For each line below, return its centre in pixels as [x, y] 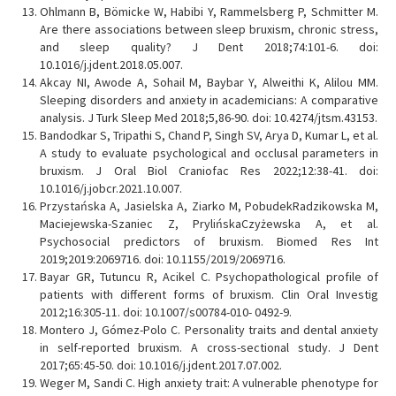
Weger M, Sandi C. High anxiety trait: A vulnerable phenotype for [209, 383]
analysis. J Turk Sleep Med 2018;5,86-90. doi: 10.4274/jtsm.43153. [209, 118]
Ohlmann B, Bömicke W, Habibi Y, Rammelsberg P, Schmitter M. [209, 12]
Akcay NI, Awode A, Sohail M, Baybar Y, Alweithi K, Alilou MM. [209, 83]
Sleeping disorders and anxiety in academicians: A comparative [209, 100]
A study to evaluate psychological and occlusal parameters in [209, 153]
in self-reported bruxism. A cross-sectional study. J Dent [209, 348]
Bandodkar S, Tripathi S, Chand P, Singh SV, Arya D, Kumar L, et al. [209, 136]
